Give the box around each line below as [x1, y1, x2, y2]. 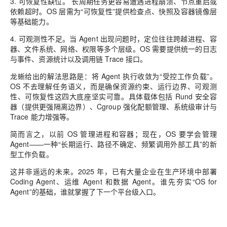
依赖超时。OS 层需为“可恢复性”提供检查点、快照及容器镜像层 [10, 6, 217, 17]
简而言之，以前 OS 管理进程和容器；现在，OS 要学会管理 [10, 129, 217, 139]
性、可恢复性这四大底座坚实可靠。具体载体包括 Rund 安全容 [10, 91, 217, 102]
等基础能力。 [10, 16, 53, 27]
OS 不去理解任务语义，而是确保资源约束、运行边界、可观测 [10, 81, 217, 92]
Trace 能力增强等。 [10, 111, 74, 122]
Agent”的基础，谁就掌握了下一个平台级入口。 [10, 186, 161, 197]
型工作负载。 [10, 149, 53, 160]
